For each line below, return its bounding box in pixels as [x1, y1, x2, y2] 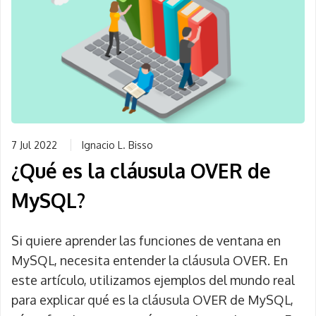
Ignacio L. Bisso [82, 139, 153, 151]
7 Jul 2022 [11, 139, 57, 151]
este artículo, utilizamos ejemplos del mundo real [11, 272, 295, 288]
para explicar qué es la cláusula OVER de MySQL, [11, 292, 293, 308]
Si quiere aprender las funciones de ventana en [11, 233, 281, 248]
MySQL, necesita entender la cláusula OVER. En [11, 253, 288, 268]
